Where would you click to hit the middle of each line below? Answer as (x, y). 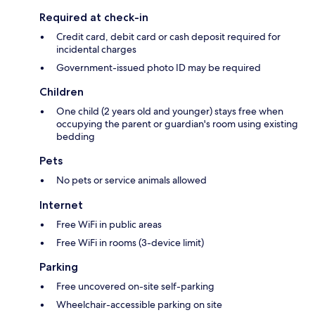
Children (62, 91)
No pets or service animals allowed (131, 180)
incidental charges (96, 49)
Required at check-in (94, 17)
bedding (76, 136)
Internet (61, 205)
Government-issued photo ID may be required (159, 67)
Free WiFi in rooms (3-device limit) (130, 242)
